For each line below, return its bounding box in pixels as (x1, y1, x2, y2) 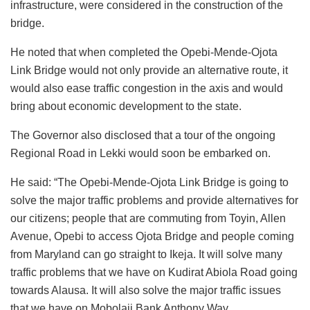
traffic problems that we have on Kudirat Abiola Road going (10, 266, 298, 278)
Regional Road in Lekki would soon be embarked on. (10, 147, 271, 159)
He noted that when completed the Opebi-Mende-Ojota (10, 46, 277, 58)
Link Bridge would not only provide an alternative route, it (10, 64, 288, 76)
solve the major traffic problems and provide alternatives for (10, 194, 298, 206)
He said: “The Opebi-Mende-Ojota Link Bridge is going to (10, 176, 289, 188)
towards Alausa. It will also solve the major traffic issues (10, 284, 281, 296)
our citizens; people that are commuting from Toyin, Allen (10, 212, 286, 224)
